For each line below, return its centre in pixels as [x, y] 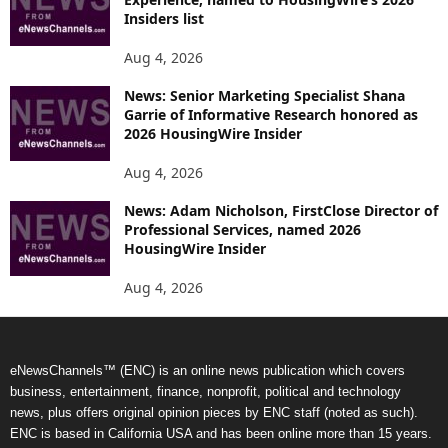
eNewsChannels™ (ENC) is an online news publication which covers [207, 370]
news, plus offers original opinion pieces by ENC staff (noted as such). [214, 412]
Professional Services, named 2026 [242, 229]
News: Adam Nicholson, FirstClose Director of [281, 210]
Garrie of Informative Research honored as [271, 114]
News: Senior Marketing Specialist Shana [264, 95]
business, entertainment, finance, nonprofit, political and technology [205, 391]
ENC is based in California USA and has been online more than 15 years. [221, 433]
